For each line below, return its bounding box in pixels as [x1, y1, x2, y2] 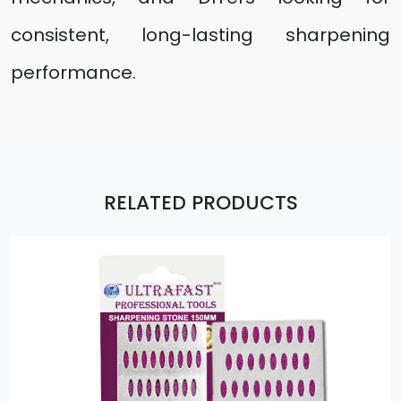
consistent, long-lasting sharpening [11, 22, 390, 47]
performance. [11, 60, 136, 85]
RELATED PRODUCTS [103, 189, 298, 217]
